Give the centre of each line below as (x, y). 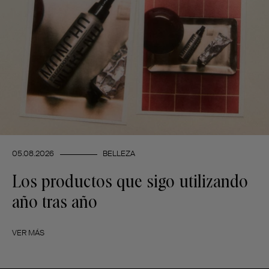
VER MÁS (28, 232)
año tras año (55, 202)
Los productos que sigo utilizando (130, 182)
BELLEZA (119, 153)
